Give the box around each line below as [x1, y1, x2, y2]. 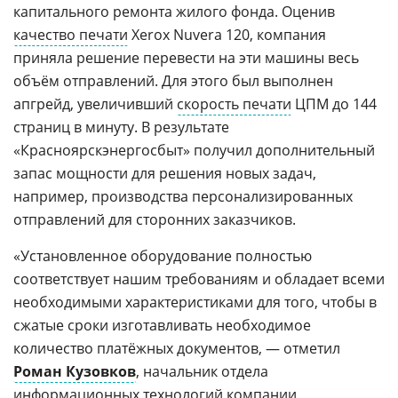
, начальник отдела [136, 361, 268, 381]
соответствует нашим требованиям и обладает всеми [13, 268, 385, 289]
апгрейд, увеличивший [13, 93, 177, 114]
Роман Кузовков [13, 361, 136, 381]
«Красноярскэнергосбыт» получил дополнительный [13, 139, 375, 160]
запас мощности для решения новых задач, [13, 163, 316, 183]
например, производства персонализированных [13, 186, 353, 206]
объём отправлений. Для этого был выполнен [13, 70, 333, 91]
